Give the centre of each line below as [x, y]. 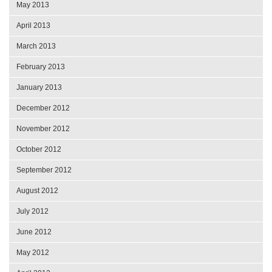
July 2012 [32, 212]
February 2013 [41, 67]
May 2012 [33, 253]
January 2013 [39, 88]
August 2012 [37, 191]
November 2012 [43, 129]
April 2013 [33, 26]
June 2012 [34, 232]
